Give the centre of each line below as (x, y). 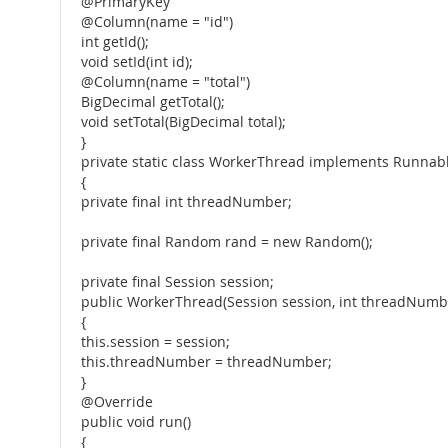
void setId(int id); (137, 62)
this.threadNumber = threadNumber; (206, 362)
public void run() (136, 422)
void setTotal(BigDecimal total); (183, 122)
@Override (117, 402)
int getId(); (115, 42)
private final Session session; (177, 282)
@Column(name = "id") (157, 22)
